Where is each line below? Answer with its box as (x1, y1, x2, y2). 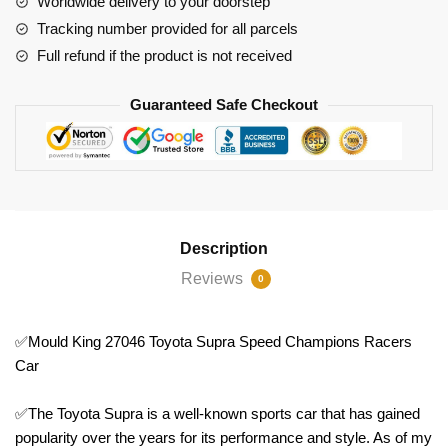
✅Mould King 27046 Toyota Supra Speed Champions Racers (15, 332, 412, 350)
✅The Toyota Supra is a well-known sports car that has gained (15, 404, 420, 422)
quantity (14, 33, 65, 51)
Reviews (181, 269, 247, 287)
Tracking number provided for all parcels (37, 20, 298, 38)
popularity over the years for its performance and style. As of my (15, 428, 432, 446)
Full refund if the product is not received (37, 47, 292, 65)
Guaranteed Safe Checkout (130, 96, 318, 114)
